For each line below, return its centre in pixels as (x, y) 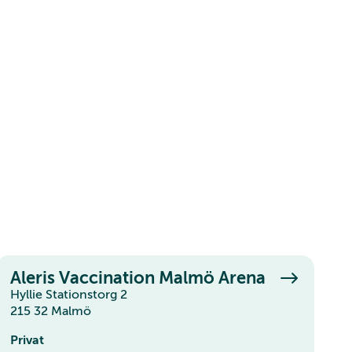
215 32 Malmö (50, 311)
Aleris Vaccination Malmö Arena (137, 277)
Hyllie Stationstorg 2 (72, 294)
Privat (27, 340)
